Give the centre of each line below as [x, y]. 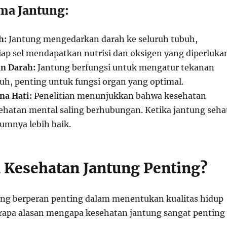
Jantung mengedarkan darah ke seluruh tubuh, [102, 39]
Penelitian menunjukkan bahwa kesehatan [119, 96]
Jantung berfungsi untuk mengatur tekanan [125, 67]
